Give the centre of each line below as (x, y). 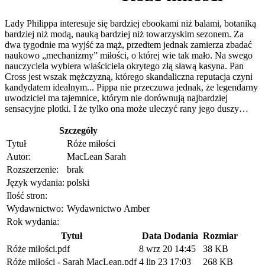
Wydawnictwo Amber (108, 209)
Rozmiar (220, 236)
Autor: (19, 157)
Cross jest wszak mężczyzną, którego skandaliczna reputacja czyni (129, 77)
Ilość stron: (27, 196)
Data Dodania (170, 236)
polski (78, 183)
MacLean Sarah (96, 157)
